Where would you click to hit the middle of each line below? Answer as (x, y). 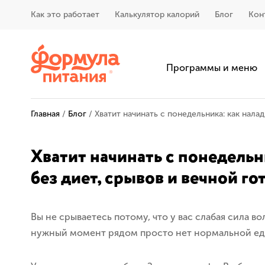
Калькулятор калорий (157, 14)
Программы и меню (212, 68)
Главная (45, 114)
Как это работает (65, 14)
